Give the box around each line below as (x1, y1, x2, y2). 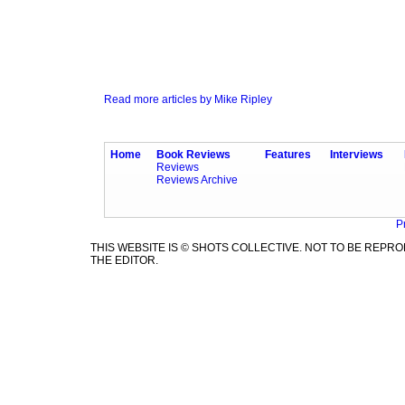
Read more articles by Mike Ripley (104, 93, 272, 107)
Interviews (330, 148, 383, 162)
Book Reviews (156, 148, 231, 162)
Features (265, 148, 311, 162)
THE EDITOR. (90, 254, 158, 268)
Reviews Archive (156, 174, 238, 187)
